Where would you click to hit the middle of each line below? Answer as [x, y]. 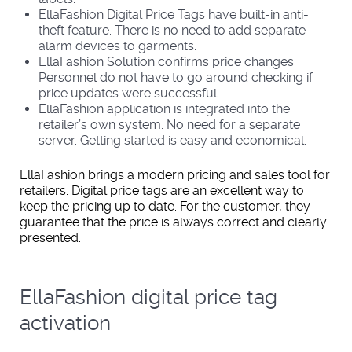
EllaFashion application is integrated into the [164, 109]
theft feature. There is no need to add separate [172, 30]
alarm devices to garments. [117, 46]
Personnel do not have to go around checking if [176, 77]
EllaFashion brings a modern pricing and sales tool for [175, 175]
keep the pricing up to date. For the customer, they [165, 206]
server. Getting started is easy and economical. [172, 140]
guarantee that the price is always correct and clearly [173, 222]
